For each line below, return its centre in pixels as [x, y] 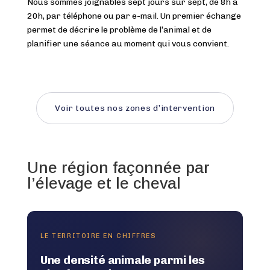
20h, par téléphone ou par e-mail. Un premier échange [134, 16]
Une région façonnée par [118, 167]
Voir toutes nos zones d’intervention [135, 108]
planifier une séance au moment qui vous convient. [128, 43]
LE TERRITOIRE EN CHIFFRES [98, 236]
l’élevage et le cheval [104, 183]
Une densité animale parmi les [123, 260]
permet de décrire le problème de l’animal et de [119, 30]
